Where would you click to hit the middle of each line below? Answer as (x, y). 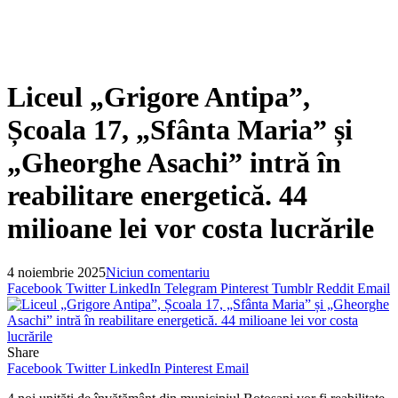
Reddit (335, 288)
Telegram (191, 288)
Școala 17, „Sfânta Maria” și (180, 130)
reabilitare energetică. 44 (157, 196)
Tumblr (292, 288)
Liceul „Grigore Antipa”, (159, 97)
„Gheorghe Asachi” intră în (174, 163)
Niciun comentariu (158, 272)
